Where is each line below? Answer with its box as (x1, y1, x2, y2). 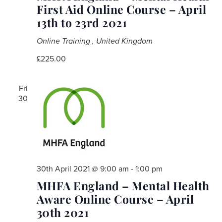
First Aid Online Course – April (36, 1, 206, 17)
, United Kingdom (92, 36, 153, 46)
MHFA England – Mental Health (36, 177, 210, 193)
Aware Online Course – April (36, 191, 194, 207)
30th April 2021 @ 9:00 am (36, 164, 129, 174)
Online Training (36, 36, 92, 46)
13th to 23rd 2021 (36, 14, 127, 30)
